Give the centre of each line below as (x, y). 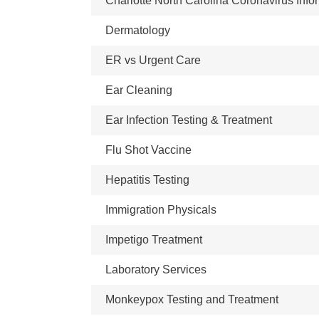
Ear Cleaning (139, 90)
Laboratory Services (156, 270)
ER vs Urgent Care (153, 60)
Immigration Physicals (161, 210)
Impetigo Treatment (154, 240)
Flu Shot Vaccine (148, 150)
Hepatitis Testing (147, 180)
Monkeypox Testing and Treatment (192, 299)
